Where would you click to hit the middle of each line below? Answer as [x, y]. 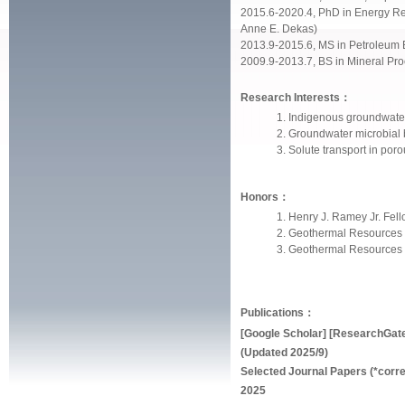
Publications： [278, 313]
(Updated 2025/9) [285, 353]
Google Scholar [284, 334]
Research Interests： [296, 98]
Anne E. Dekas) [279, 29]
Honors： [265, 197]
